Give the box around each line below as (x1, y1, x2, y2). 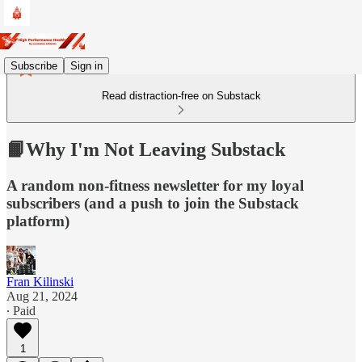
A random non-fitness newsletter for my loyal (6, 176, 304, 194)
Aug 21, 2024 (6, 288, 78, 303)
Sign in (70, 59, 103, 72)
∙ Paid (6, 303, 36, 318)
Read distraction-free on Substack (101, 90, 261, 102)
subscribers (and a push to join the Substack (6, 194, 299, 212)
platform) (6, 212, 69, 229)
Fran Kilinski (6, 274, 74, 288)
